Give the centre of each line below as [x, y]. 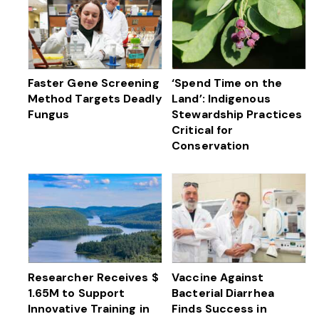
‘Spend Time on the [227, 83]
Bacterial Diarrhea [223, 293]
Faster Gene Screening [93, 83]
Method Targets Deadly [95, 99]
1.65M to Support [76, 293]
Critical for [203, 130]
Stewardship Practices [237, 115]
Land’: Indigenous [221, 99]
